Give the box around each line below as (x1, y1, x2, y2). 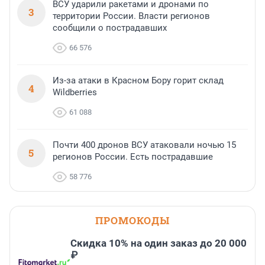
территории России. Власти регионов (53, 11, 210, 22)
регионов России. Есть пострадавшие (53, 151, 213, 163)
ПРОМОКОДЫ (95, 214, 170, 228)
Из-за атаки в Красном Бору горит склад (53, 75, 224, 86)
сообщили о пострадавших (53, 22, 167, 34)
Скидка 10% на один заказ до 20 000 (70, 237, 247, 250)
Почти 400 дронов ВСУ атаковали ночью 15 (53, 140, 236, 151)
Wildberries (53, 87, 97, 98)
